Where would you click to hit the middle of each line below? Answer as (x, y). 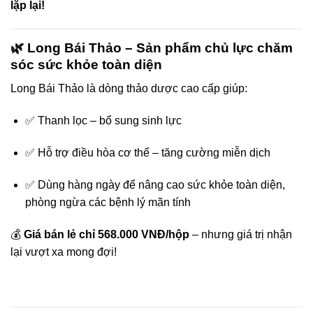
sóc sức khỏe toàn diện (86, 64)
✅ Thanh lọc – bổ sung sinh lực (103, 121)
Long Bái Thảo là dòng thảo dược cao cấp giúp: (129, 89)
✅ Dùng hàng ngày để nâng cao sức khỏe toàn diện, (155, 184)
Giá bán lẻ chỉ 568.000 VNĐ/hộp (107, 234)
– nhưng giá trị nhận (241, 234)
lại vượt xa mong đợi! (64, 252)
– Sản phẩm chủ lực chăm (207, 48)
